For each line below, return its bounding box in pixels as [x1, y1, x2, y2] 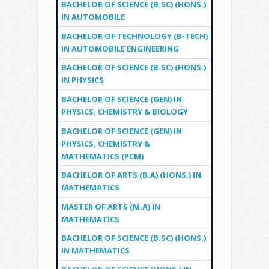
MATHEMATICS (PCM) [61, 150, 144, 162]
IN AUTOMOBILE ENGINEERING [61, 43, 179, 54]
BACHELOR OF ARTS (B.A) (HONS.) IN [61, 169, 201, 181]
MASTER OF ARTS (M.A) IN [61, 201, 160, 212]
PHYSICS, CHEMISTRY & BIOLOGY [61, 106, 188, 117]
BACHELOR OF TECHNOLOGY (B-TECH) [61, 30, 208, 41]
